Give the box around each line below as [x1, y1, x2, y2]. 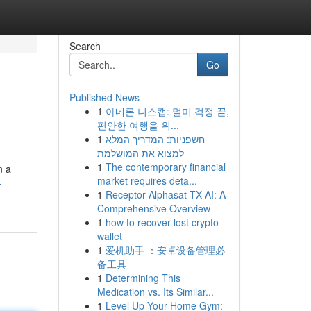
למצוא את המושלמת [96, 146, 184, 160]
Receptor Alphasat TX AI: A [105, 187, 226, 201]
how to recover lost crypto [105, 215, 219, 229]
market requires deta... [96, 174, 197, 187]
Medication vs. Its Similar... [96, 285, 214, 299]
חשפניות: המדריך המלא [105, 132, 205, 146]
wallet [96, 229, 122, 243]
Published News [69, 90, 140, 104]
